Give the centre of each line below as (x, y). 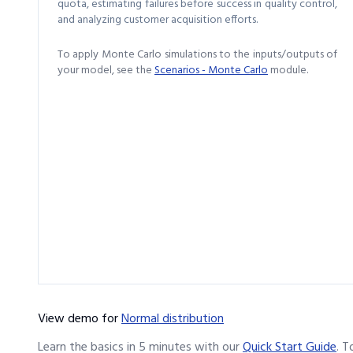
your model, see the (105, 71)
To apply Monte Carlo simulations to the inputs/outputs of (198, 55)
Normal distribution (173, 319)
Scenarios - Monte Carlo (211, 71)
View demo (68, 319)
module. (288, 71)
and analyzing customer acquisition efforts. (158, 20)
